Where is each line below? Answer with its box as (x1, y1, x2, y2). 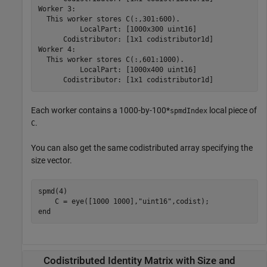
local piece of (207, 105, 257, 115)
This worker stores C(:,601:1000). (38, 55, 184, 64)
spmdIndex (170, 107, 207, 115)
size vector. (31, 156, 72, 165)
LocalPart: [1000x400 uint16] (38, 65, 197, 74)
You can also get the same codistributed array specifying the (31, 143, 253, 153)
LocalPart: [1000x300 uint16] (38, 24, 197, 33)
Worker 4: (38, 45, 80, 54)
